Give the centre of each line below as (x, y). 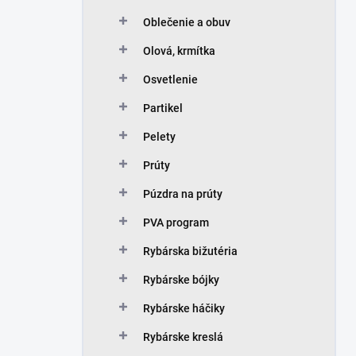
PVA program (176, 222)
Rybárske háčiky (184, 308)
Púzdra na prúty (183, 194)
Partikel (163, 108)
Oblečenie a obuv (187, 22)
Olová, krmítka (179, 51)
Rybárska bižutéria (190, 251)
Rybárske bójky (181, 280)
